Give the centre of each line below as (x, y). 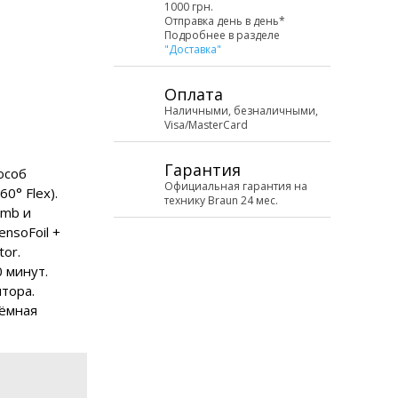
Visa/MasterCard (206, 125)
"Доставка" (193, 49)
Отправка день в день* (225, 21)
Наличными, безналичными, (241, 111)
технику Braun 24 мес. (221, 200)
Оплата (194, 94)
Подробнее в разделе (222, 35)
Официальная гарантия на (236, 186)
